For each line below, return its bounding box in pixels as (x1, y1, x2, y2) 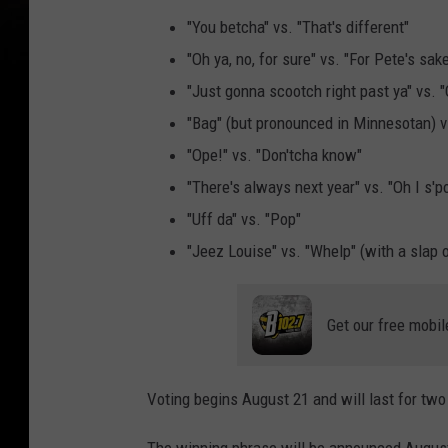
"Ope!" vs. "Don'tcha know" (187, 145, 362, 166)
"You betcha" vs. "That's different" (187, 17, 409, 38)
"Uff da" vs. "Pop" (187, 209, 301, 230)
